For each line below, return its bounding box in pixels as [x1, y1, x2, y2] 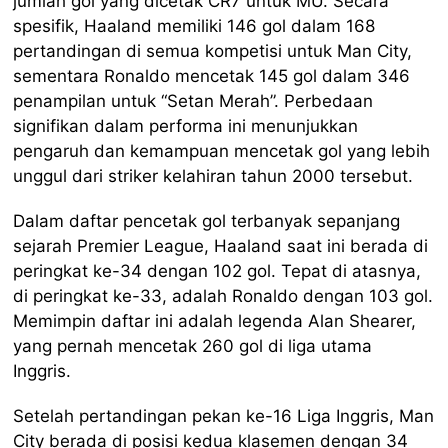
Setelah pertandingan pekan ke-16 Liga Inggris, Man [13, 405, 435, 426]
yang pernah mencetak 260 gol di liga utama [13, 335, 373, 356]
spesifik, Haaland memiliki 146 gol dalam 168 [13, 15, 376, 36]
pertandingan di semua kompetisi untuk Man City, [13, 40, 413, 61]
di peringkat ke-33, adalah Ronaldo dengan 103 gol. [13, 285, 434, 306]
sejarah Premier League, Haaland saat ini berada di [13, 235, 429, 256]
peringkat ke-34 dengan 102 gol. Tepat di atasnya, [13, 260, 422, 281]
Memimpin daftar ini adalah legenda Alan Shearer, [13, 310, 417, 331]
